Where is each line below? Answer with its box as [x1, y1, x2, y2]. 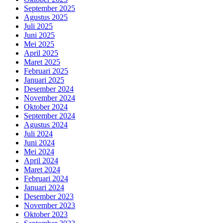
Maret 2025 [24, 58, 60, 67]
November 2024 [24, 94, 75, 103]
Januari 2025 [24, 76, 64, 85]
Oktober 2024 [24, 103, 68, 111]
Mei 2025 [24, 40, 54, 49]
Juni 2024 [24, 138, 55, 147]
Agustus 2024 [24, 120, 68, 129]
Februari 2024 [24, 174, 68, 183]
